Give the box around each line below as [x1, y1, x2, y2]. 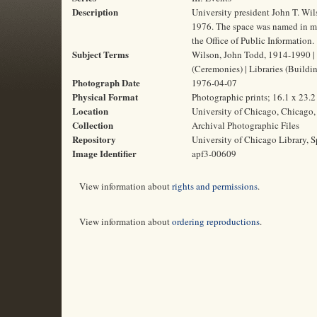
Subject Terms [72, 47, 129, 61]
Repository [72, 132, 116, 146]
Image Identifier [72, 146, 137, 160]
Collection [72, 118, 113, 132]
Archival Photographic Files [192, 119, 299, 132]
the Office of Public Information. [192, 34, 314, 47]
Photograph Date [72, 76, 140, 89]
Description [72, 5, 118, 18]
